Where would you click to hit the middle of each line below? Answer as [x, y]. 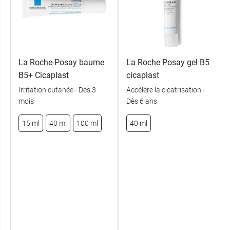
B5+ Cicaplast [44, 75]
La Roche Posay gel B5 [168, 62]
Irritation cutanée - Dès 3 [57, 90]
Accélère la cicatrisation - [166, 90]
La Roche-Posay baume [61, 62]
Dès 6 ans [142, 101]
